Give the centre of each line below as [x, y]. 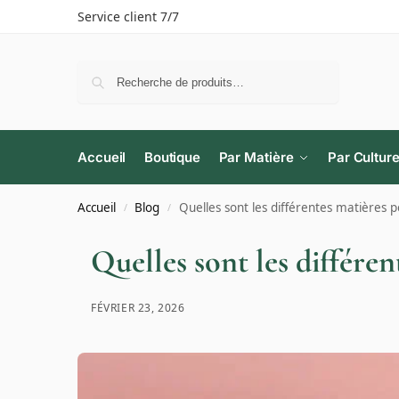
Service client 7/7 [128, 16]
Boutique [172, 158]
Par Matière [256, 158]
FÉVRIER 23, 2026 [138, 308]
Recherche [305, 68]
